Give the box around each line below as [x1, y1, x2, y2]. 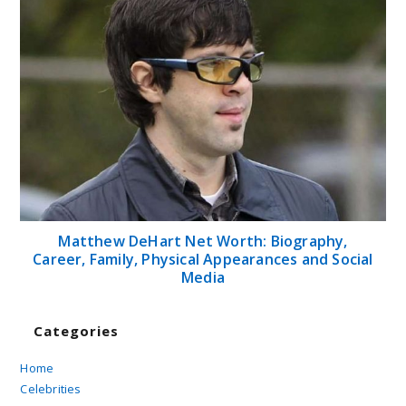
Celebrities [20, 380, 82, 397]
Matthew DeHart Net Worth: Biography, [58, 230, 348, 251]
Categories [34, 321, 120, 340]
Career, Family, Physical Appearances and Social [33, 248, 373, 269]
